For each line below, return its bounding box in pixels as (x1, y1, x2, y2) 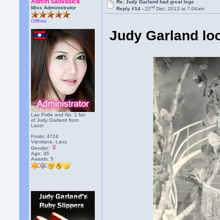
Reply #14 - (116, 6, 145, 12)
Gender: (31, 145, 52, 151)
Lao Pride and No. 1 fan (31, 112, 86, 117)
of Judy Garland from (31, 117, 79, 123)
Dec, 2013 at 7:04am (155, 6, 205, 12)
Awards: (31, 156, 51, 162)
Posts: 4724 (31, 134, 59, 139)
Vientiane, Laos (31, 139, 67, 144)
